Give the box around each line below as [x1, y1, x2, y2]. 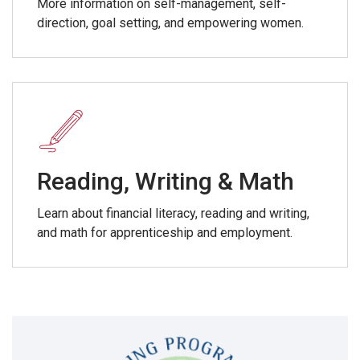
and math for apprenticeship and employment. [37, 225, 292, 240]
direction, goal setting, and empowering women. [37, 15, 304, 31]
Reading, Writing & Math [37, 167, 294, 195]
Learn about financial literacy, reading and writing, [37, 206, 309, 221]
